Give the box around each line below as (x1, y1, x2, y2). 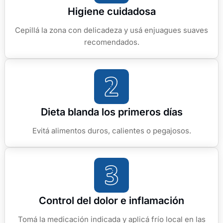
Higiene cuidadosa (67, 5, 156, 18)
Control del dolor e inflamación (39, 195, 184, 207)
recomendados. (84, 37, 139, 47)
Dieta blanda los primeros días (40, 106, 183, 118)
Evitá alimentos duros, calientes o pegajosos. (32, 126, 191, 136)
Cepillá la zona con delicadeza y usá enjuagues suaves (15, 25, 208, 35)
